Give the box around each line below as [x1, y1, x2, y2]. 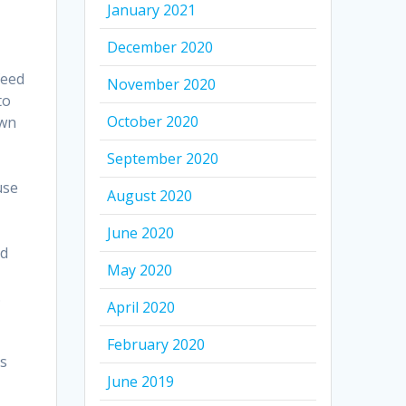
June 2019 [107, 372, 175, 392]
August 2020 [107, 186, 193, 207]
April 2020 [107, 297, 176, 318]
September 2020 [107, 149, 219, 169]
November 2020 [107, 74, 217, 95]
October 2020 [107, 111, 199, 132]
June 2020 [107, 223, 175, 244]
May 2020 [107, 260, 173, 281]
